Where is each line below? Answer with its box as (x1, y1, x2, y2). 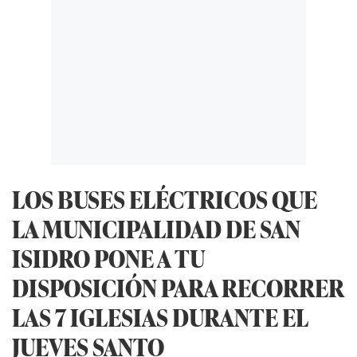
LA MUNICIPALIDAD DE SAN (12, 210, 300, 245)
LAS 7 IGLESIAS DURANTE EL (12, 299, 308, 334)
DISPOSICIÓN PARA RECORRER (12, 269, 343, 304)
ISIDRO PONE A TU (12, 240, 205, 275)
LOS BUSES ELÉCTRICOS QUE (12, 181, 317, 216)
